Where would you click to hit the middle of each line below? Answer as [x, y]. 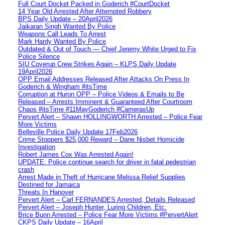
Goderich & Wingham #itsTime [63, 86]
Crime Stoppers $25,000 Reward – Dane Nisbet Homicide [101, 139]
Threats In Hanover [46, 192]
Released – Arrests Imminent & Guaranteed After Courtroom [105, 101]
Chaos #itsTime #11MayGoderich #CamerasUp [86, 109]
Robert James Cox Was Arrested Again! [76, 154]
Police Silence [39, 56]
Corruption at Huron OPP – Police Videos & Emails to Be [101, 94]
